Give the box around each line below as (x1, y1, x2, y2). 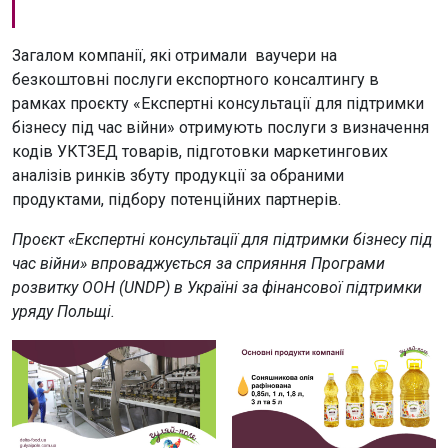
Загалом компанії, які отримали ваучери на (12, 45, 337, 65)
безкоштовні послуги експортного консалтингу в (12, 69, 379, 89)
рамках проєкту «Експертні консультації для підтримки (12, 93, 424, 113)
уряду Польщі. (12, 301, 115, 321)
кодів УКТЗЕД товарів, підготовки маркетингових (12, 141, 388, 161)
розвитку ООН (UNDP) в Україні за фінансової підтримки (12, 277, 422, 297)
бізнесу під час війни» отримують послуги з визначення (12, 117, 429, 137)
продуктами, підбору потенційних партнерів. (12, 189, 341, 209)
